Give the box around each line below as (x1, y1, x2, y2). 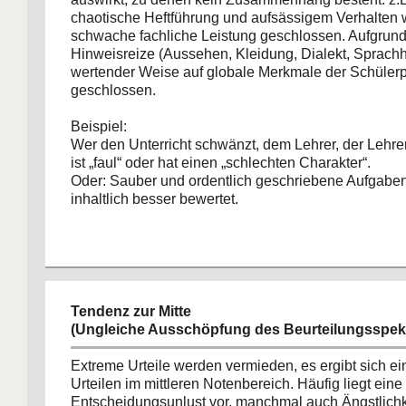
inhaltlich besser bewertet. (71, 191, 238, 207)
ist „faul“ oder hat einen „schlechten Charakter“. (71, 155, 371, 170)
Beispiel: (71, 119, 127, 134)
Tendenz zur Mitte (71, 304, 191, 319)
